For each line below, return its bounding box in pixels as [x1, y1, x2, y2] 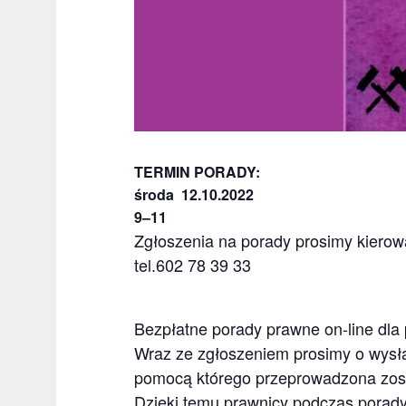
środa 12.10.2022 [134, 184, 254, 206]
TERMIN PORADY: [134, 161, 260, 183]
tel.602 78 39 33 [134, 253, 251, 277]
